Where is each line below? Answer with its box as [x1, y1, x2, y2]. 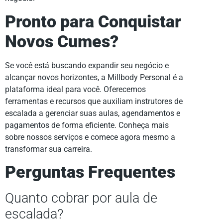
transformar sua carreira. [5, 144, 92, 154]
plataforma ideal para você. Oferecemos [5, 84, 146, 94]
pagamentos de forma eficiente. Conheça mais [5, 120, 169, 130]
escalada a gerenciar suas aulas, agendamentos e [5, 108, 180, 118]
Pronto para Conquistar [5, 11, 181, 31]
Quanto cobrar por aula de [5, 190, 157, 206]
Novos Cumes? [5, 31, 118, 51]
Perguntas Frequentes [5, 162, 175, 182]
